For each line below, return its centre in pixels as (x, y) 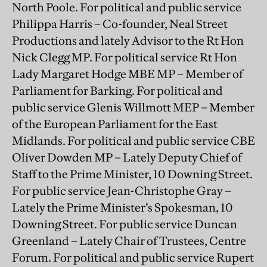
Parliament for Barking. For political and (117, 90)
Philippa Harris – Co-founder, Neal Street (120, 24)
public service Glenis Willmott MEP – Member (133, 107)
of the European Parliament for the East (115, 124)
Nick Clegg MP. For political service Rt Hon (125, 57)
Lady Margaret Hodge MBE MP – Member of (128, 74)
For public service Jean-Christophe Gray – (122, 190)
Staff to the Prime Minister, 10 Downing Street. (132, 174)
